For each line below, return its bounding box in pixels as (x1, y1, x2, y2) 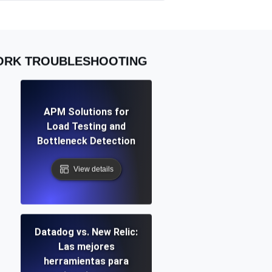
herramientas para (44, 255, 129, 267)
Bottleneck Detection (37, 135, 135, 147)
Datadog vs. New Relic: (35, 226, 138, 238)
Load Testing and (47, 120, 126, 132)
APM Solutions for (43, 106, 129, 118)
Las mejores (58, 240, 115, 253)
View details (73, 165, 114, 174)
